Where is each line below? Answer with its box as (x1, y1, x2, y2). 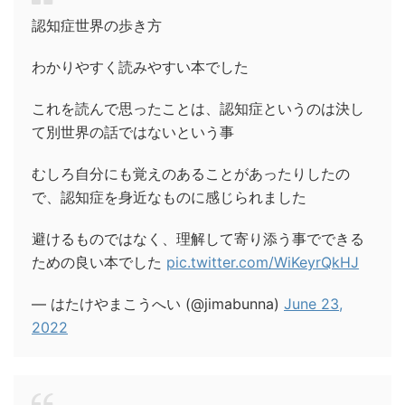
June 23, (284, 294, 343, 313)
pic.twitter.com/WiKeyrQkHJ (166, 252, 359, 271)
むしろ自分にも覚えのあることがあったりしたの (32, 164, 350, 183)
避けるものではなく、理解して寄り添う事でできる (32, 229, 364, 248)
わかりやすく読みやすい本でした (32, 57, 249, 76)
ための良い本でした (32, 252, 166, 271)
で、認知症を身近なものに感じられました (32, 187, 306, 206)
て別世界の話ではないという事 (32, 122, 234, 141)
